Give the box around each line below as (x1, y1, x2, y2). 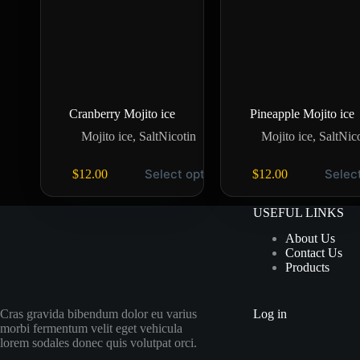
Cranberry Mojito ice (69, 107, 175, 121)
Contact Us (284, 246, 342, 260)
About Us (284, 231, 335, 246)
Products (284, 260, 329, 275)
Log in (252, 307, 287, 321)
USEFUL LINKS (252, 205, 344, 219)
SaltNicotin (138, 129, 196, 144)
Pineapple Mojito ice (250, 107, 354, 121)
